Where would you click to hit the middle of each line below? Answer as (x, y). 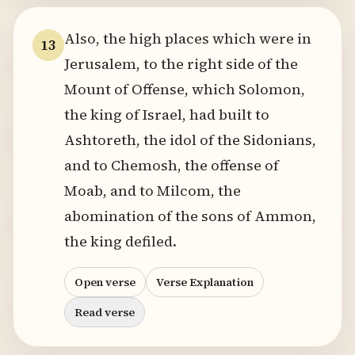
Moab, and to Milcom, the (153, 191)
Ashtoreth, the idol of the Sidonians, (190, 140)
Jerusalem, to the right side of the (181, 64)
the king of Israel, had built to (167, 115)
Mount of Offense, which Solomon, (185, 89)
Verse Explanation (205, 282)
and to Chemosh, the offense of (172, 165)
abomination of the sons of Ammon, (190, 216)
